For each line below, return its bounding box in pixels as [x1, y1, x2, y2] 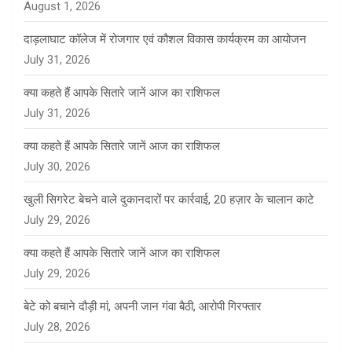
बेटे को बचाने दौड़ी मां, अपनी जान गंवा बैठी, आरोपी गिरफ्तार [24, 299, 262, 314]
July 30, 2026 [24, 159, 90, 174]
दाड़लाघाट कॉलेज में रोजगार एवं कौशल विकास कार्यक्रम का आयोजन [24, 32, 306, 47]
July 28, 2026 [24, 320, 90, 335]
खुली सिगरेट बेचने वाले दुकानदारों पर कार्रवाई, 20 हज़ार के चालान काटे [24, 192, 314, 207]
